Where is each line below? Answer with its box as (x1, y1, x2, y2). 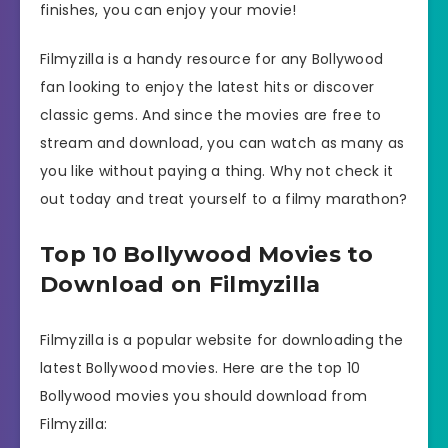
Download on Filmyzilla (40, 271, 321, 299)
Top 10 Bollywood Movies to (40, 241, 374, 269)
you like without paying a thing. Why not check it (40, 161, 394, 182)
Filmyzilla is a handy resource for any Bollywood (40, 49, 384, 70)
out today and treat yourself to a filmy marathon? (40, 189, 408, 210)
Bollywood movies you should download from (40, 386, 368, 407)
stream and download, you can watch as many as (40, 133, 405, 154)
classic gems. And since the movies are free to (40, 105, 382, 126)
